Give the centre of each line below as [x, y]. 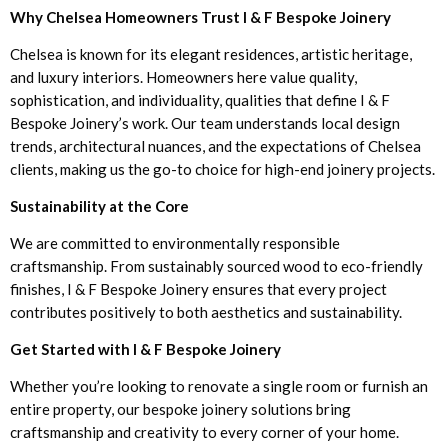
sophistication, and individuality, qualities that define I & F [200, 99]
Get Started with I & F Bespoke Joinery [145, 348]
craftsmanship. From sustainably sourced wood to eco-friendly [216, 265]
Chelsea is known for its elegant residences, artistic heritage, [211, 53]
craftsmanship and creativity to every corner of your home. [204, 431]
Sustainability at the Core [99, 205]
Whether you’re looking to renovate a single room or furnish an [219, 385]
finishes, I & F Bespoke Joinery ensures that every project [198, 288]
